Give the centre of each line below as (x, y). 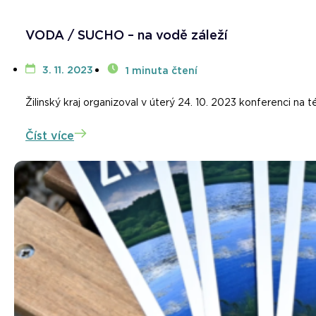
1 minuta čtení (162, 71)
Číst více (50, 136)
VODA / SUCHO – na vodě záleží (127, 35)
